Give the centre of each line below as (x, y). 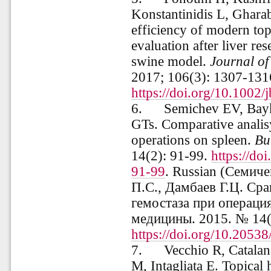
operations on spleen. (193, 140)
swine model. (169, 62)
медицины (162, 219)
